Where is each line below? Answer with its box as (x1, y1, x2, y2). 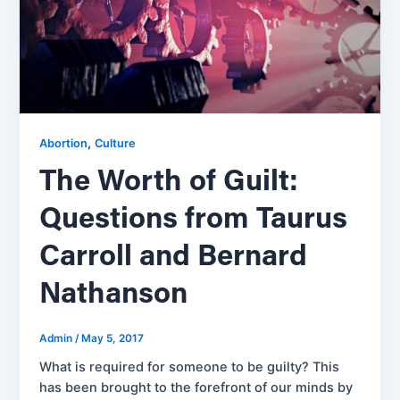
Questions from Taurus (39, 204, 348, 235)
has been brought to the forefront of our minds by (39, 379, 354, 396)
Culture (95, 136, 137, 150)
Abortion (39, 136, 88, 150)
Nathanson (39, 279, 188, 310)
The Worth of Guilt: (39, 167, 299, 197)
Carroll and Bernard (39, 242, 308, 272)
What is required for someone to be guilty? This (39, 359, 340, 376)
